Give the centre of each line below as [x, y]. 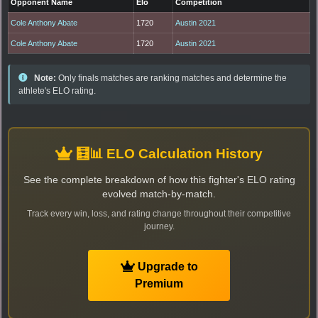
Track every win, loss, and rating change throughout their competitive [159, 213]
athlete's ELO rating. [57, 91]
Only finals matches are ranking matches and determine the [171, 78]
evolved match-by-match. [159, 194]
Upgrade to [166, 266]
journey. [159, 226]
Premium [159, 283]
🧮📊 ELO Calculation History [168, 153]
